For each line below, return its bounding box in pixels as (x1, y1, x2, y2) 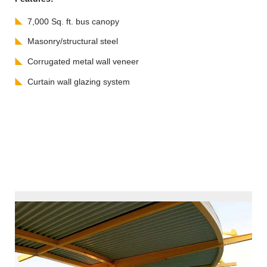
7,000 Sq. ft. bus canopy (27, 16, 120, 26)
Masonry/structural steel (27, 36, 119, 46)
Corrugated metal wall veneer (27, 57, 139, 67)
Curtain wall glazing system (27, 76, 131, 86)
